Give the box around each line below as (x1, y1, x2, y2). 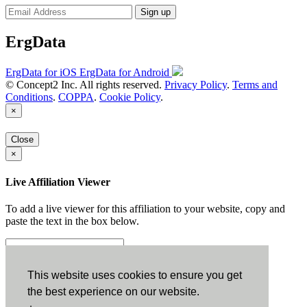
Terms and (232, 79, 278, 91)
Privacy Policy (164, 79, 227, 91)
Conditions (5, 91, 53, 103)
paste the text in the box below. (5, 214, 139, 227)
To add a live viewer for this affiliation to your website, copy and (5, 202, 285, 214)
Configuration (5, 293, 60, 304)
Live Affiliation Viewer (5, 175, 110, 188)
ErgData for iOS (5, 66, 77, 79)
